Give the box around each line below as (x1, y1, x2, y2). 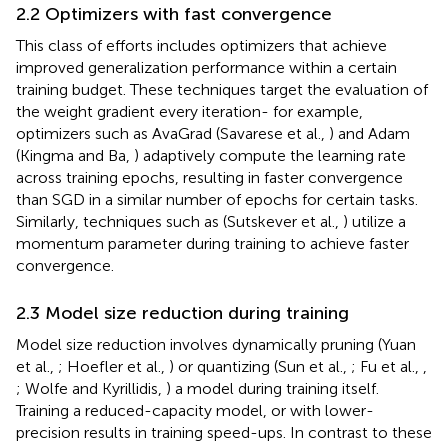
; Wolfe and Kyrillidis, (16, 379, 166, 399)
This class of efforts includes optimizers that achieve (16, 36, 387, 56)
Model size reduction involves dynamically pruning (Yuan (16, 335, 416, 355)
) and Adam (329, 124, 410, 144)
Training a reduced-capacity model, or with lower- (16, 401, 374, 421)
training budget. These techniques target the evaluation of (16, 80, 428, 100)
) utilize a (343, 212, 406, 232)
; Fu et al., (351, 357, 423, 377)
